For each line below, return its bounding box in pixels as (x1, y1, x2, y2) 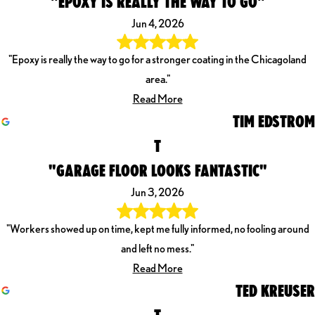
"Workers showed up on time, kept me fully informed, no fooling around (6, 221, 309, 236)
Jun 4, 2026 (131, 16, 184, 30)
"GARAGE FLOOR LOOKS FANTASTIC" (48, 160, 267, 181)
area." (145, 72, 170, 86)
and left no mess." (121, 241, 194, 255)
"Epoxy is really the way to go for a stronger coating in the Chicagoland (8, 53, 307, 67)
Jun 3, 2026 (131, 186, 184, 200)
